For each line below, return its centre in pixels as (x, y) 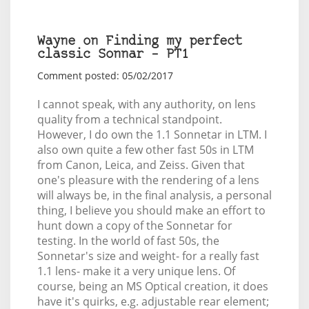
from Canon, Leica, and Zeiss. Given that (141, 165)
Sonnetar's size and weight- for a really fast (148, 256)
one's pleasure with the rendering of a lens (148, 180)
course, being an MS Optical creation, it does (152, 286)
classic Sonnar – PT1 (113, 55)
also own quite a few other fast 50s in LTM (145, 150)
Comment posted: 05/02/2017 (105, 76)
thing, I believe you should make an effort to (151, 210)
